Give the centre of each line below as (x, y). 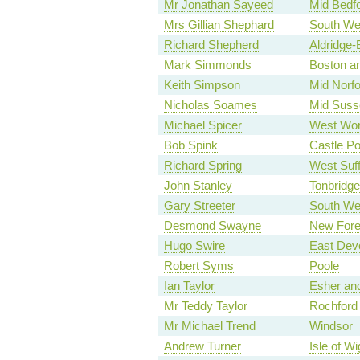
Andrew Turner (202, 346)
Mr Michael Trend (209, 326)
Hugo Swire (194, 246)
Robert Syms (198, 266)
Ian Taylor (189, 286)
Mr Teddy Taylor (205, 306)
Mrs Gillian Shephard (219, 25)
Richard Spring (202, 166)
